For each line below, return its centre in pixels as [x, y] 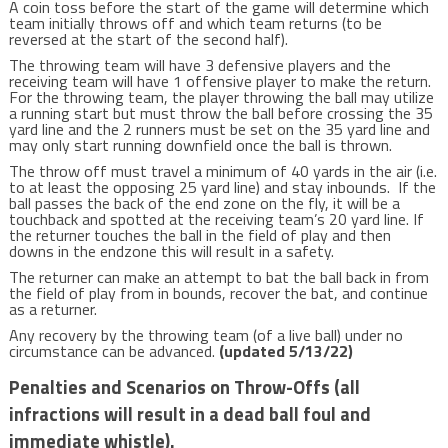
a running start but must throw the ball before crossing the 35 [220, 113]
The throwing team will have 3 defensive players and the [199, 65]
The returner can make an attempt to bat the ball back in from [218, 277]
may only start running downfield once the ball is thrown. [202, 145]
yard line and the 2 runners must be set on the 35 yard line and [219, 129]
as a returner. [52, 309]
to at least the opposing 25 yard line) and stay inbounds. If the [222, 187]
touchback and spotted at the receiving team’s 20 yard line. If [216, 219]
